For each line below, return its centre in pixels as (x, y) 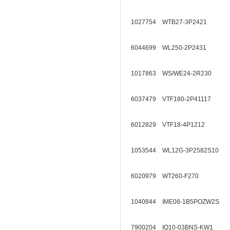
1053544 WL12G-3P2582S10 (178, 150)
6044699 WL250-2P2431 (172, 48)
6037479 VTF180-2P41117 (174, 99)
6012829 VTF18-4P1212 (171, 125)
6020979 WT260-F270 (168, 176)
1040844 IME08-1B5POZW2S (178, 202)
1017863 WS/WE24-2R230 (174, 73)
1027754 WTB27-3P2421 (172, 22)
